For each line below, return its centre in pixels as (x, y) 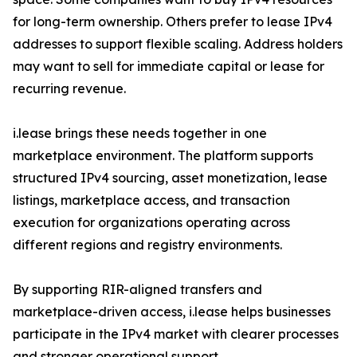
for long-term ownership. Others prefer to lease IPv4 (173, 22)
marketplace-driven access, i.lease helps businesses (172, 312)
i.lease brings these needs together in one (140, 133)
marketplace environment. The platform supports (163, 156)
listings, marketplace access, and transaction (151, 200)
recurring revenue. (69, 89)
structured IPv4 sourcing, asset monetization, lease (170, 178)
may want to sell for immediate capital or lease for (169, 67)
